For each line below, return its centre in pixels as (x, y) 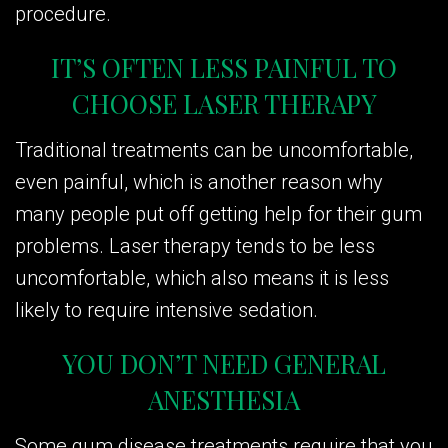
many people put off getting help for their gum (218, 213)
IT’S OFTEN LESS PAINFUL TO (224, 67)
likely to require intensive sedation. (166, 309)
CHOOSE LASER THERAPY (224, 103)
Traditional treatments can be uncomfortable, (214, 149)
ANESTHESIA (224, 399)
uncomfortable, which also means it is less (202, 277)
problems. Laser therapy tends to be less (195, 245)
